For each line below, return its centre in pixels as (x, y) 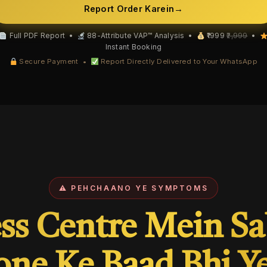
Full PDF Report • (42, 36)
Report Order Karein (129, 8)
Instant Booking (133, 47)
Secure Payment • (54, 62)
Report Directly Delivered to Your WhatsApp (178, 62)
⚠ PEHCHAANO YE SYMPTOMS (133, 188)
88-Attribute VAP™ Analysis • (141, 36)
